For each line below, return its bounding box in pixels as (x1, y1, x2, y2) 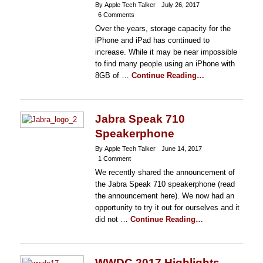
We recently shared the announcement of (95, 168, 235, 177)
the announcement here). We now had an (95, 191, 234, 200)
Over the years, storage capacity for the (95, 24, 231, 33)
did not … (95, 215, 130, 224)
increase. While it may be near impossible (95, 48, 237, 56)
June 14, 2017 (161, 145, 202, 152)
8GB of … (95, 71, 131, 80)
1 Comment (97, 155, 131, 162)
